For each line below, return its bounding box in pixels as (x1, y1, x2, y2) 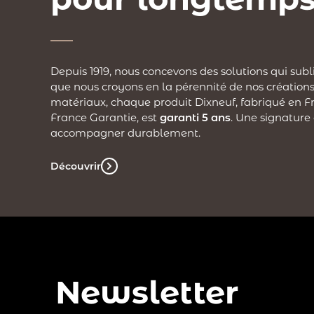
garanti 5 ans (160, 111, 231, 125)
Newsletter (55, 272, 239, 311)
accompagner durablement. (50, 126, 200, 140)
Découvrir (50, 159, 101, 172)
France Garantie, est (50, 111, 160, 125)
